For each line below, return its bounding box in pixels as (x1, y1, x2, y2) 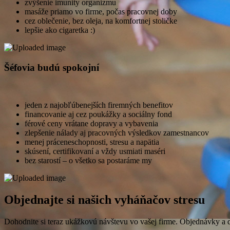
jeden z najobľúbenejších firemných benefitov (25, 100, 173, 109)
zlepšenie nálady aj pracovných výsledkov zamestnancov (25, 128, 209, 137)
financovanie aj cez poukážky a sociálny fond (25, 109, 172, 119)
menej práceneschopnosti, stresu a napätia (25, 137, 159, 146)
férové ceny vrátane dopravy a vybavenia (25, 119, 158, 128)
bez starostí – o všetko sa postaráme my (25, 156, 152, 165)
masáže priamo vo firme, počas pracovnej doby (25, 7, 177, 16)
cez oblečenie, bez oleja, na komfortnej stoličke (25, 16, 177, 26)
